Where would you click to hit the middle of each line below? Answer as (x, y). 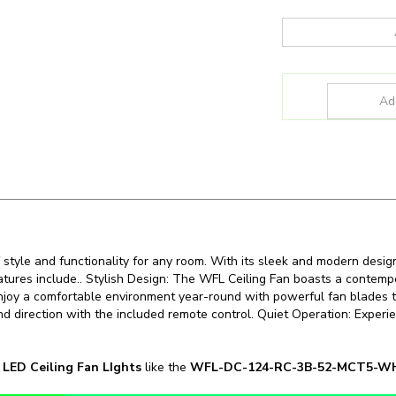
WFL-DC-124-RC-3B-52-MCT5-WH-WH (214, 377)
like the (168, 337)
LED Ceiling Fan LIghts (74, 337)
